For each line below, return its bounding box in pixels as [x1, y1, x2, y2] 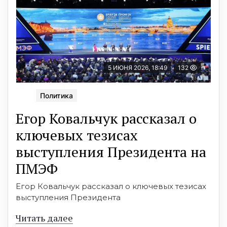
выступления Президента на [16, 142, 206, 161]
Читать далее [16, 211, 73, 224]
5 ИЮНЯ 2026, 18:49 [108, 64, 167, 72]
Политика [40, 91, 73, 100]
